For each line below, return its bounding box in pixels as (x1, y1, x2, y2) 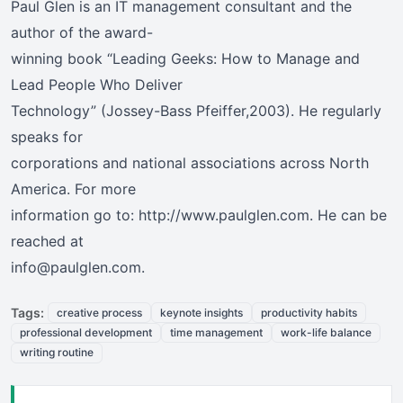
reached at (11, 232, 84, 251)
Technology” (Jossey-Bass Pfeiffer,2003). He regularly (11, 102, 381, 121)
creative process (57, 305, 142, 319)
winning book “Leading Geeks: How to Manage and (11, 49, 360, 68)
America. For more (11, 180, 136, 199)
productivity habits (261, 305, 357, 319)
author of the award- (11, 23, 153, 42)
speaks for (11, 128, 83, 147)
